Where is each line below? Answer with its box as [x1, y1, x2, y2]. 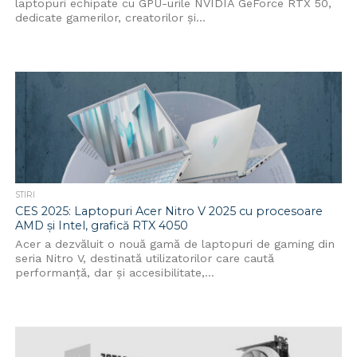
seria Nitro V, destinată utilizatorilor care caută [14, 252, 274, 265]
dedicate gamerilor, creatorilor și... [14, 11, 206, 24]
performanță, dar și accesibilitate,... [14, 266, 214, 279]
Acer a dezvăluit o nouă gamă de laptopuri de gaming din [14, 237, 335, 250]
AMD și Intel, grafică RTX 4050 [14, 218, 188, 233]
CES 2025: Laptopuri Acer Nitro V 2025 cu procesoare [14, 204, 323, 218]
